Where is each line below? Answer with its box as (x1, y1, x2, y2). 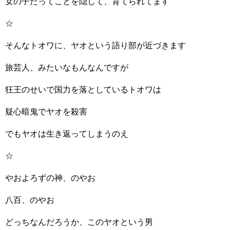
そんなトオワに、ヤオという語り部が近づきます (5, 41, 186, 50)
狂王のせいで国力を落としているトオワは (5, 85, 161, 94)
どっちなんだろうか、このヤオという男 (5, 218, 153, 226)
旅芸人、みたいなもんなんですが (5, 63, 128, 72)
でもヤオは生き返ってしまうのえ (5, 129, 128, 138)
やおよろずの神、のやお (5, 174, 95, 182)
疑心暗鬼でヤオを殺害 (5, 107, 87, 116)
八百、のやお (5, 196, 54, 204)
